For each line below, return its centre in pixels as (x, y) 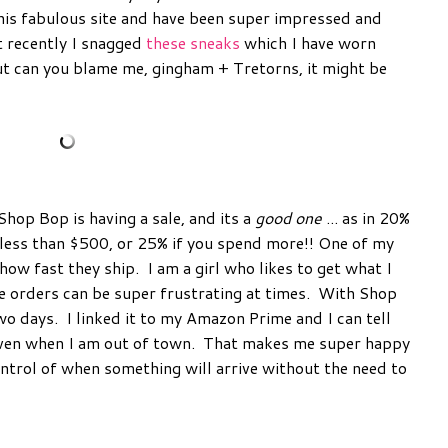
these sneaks (193, 42)
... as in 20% (366, 217)
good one (288, 217)
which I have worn (308, 42)
